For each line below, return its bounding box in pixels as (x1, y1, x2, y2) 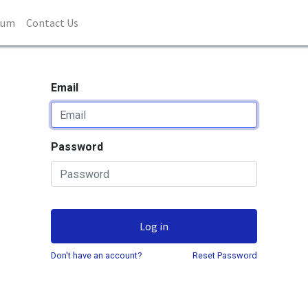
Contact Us (25, 16, 78, 30)
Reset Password (192, 250, 257, 261)
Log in (140, 219, 168, 233)
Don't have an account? (51, 250, 142, 261)
